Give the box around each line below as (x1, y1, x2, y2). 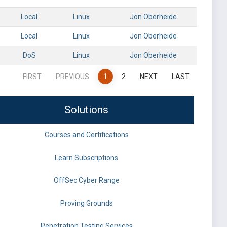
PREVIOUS (55, 72, 89, 81)
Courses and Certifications (44, 131, 129, 139)
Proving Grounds (60, 199, 113, 207)
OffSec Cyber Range (53, 176, 120, 184)
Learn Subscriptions (55, 154, 118, 162)
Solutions (64, 104, 108, 116)
